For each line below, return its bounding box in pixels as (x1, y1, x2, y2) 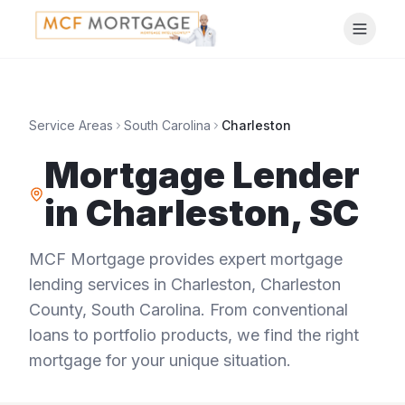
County (29, 300, 82, 319)
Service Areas (29, 118, 113, 133)
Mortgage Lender (43, 153, 360, 197)
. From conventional (201, 300, 348, 319)
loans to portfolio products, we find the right (29, 325, 359, 344)
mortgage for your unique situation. (29, 351, 291, 370)
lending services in (29, 275, 171, 294)
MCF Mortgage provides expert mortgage (29, 250, 343, 268)
